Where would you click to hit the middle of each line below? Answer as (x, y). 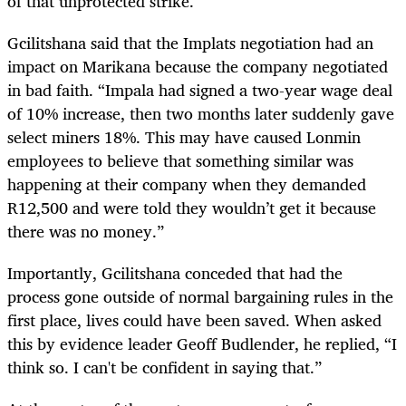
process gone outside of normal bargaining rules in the (200, 296)
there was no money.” (88, 231)
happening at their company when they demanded (187, 184)
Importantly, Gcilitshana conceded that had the (175, 272)
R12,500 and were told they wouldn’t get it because (192, 207)
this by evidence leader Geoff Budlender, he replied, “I (202, 343)
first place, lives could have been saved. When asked (194, 319)
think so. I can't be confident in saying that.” (164, 367)
